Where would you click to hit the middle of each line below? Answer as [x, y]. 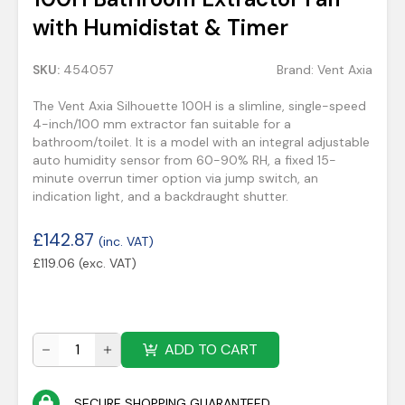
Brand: [297, 70]
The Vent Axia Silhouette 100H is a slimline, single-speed [199, 106]
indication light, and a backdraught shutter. [160, 196]
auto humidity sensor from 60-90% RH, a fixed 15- [184, 160]
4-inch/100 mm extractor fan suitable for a [162, 124]
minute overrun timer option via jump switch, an [175, 178]
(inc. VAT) [126, 241]
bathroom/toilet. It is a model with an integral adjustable [201, 142]
